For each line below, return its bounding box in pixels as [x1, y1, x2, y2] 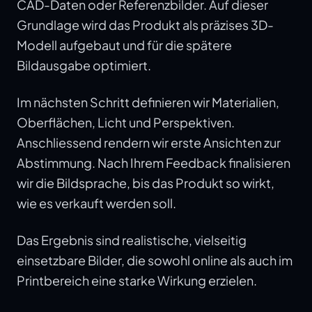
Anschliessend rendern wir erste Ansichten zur [17, 134, 281, 150]
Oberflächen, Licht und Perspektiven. [17, 114, 235, 130]
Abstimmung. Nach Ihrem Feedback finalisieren [17, 155, 290, 171]
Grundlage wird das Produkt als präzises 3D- [17, 17, 274, 33]
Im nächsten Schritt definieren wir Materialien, [17, 94, 279, 110]
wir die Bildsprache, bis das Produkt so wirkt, [17, 175, 274, 191]
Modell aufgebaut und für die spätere [17, 37, 232, 53]
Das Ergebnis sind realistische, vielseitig [17, 232, 247, 248]
